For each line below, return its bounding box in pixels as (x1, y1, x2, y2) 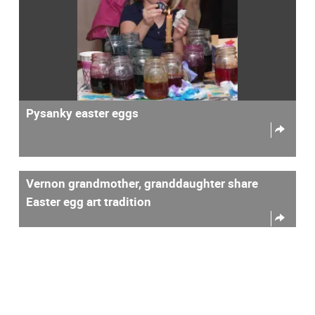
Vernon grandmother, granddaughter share (26, 174, 258, 191)
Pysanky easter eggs (26, 104, 139, 121)
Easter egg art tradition (26, 193, 151, 210)
